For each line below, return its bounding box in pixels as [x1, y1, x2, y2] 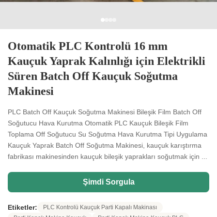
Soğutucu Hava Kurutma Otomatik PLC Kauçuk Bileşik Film [8, 119, 188, 127]
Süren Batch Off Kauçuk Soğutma [8, 70, 178, 82]
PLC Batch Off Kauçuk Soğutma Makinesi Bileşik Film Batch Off [8, 108, 201, 116]
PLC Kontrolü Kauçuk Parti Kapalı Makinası [43, 204, 157, 211]
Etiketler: [8, 203, 37, 211]
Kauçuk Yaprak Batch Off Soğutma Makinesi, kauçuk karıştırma [8, 141, 201, 149]
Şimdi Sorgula [82, 178, 135, 186]
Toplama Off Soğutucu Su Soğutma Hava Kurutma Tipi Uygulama [8, 130, 207, 138]
